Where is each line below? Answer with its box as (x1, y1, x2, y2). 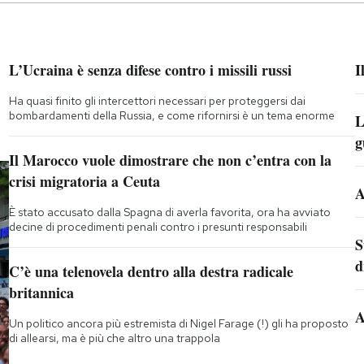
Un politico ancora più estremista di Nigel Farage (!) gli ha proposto (8, 315, 349, 331)
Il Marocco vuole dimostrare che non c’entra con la (8, 149, 331, 171)
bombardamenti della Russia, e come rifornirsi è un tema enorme (8, 107, 335, 123)
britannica (8, 281, 74, 303)
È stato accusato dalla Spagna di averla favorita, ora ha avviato (8, 204, 331, 219)
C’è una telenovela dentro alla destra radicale (8, 260, 293, 282)
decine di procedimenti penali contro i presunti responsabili (8, 219, 307, 234)
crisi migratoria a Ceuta (8, 170, 160, 192)
